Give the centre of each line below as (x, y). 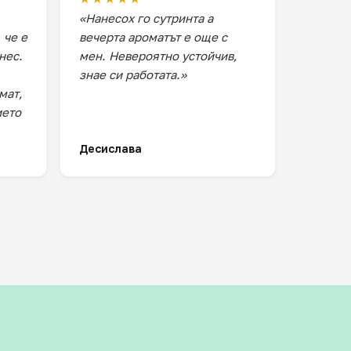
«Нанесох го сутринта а (146, 18)
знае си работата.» (133, 74)
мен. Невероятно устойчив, (158, 56)
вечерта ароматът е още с (153, 37)
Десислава (110, 148)
